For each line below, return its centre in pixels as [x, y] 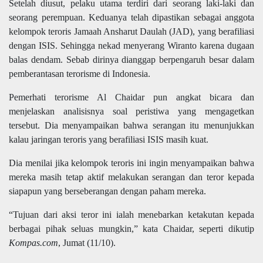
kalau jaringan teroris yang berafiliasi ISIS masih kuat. [109, 140]
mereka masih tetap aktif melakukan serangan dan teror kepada [131, 177]
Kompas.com [33, 243]
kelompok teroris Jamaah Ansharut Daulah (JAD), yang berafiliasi [131, 32]
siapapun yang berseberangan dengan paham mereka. [107, 191]
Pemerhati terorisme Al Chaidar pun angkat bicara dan [131, 97]
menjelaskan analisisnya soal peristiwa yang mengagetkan [131, 112]
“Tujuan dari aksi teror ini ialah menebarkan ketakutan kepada [131, 215]
